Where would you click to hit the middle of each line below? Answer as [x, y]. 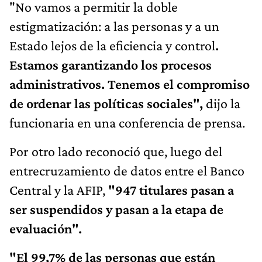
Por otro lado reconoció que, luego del [116, 151]
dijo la [222, 104]
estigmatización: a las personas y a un [114, 26]
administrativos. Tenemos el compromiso [130, 84]
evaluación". [46, 229]
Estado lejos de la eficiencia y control [112, 46]
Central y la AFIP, [59, 190]
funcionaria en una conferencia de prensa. [127, 123]
